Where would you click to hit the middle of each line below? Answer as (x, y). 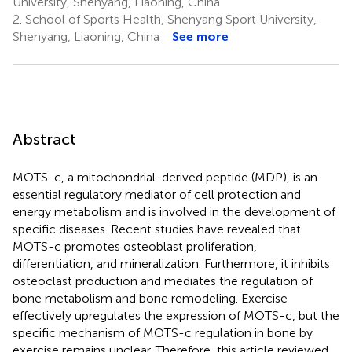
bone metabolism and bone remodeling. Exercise (150, 298)
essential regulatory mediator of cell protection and (157, 194)
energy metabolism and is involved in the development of (174, 211)
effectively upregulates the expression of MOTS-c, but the (176, 315)
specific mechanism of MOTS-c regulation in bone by (163, 332)
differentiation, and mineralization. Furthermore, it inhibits (171, 263)
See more (200, 36)
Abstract (44, 139)
